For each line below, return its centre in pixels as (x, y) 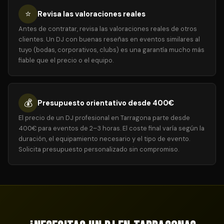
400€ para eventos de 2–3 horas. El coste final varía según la (111, 128)
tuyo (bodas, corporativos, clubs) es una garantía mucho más (111, 50)
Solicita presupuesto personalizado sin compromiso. (99, 149)
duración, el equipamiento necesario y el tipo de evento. (104, 139)
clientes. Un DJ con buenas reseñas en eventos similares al (109, 39)
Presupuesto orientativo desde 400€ (106, 103)
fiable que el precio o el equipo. (66, 60)
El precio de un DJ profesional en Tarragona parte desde (104, 118)
